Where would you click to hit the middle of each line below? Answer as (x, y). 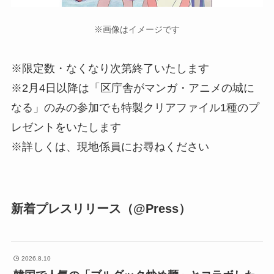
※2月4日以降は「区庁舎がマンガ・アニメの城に (132, 88)
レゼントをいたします (66, 128)
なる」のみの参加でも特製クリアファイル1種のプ (135, 108)
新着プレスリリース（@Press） (101, 209)
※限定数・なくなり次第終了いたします (110, 69)
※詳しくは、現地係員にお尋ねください (110, 147)
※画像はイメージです (137, 29)
